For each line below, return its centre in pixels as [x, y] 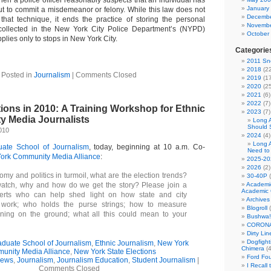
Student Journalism [163, 260]
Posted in [18, 75]
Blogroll [257, 208]
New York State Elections [115, 252]
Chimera [253, 248]
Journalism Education [92, 260]
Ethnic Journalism [124, 243]
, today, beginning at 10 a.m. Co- [147, 147]
